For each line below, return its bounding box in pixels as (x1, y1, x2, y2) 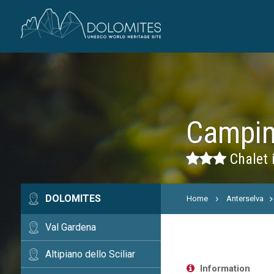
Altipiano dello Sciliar (45, 248, 135, 260)
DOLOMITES (45, 193, 101, 204)
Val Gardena (45, 221, 96, 233)
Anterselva (226, 194, 264, 203)
